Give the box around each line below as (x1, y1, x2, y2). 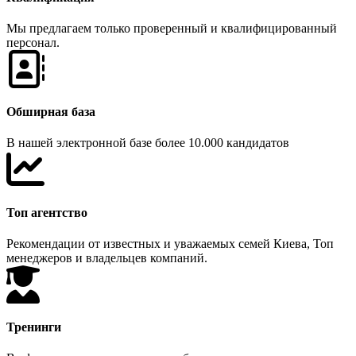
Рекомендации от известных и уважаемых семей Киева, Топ (6, 236, 334, 250)
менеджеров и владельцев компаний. (6, 250, 207, 265)
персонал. (6, 35, 60, 49)
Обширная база (6, 105, 95, 119)
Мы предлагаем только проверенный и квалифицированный (6, 21, 337, 35)
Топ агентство (6, 205, 87, 219)
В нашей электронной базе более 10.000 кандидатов (6, 136, 289, 150)
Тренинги (6, 320, 61, 335)
